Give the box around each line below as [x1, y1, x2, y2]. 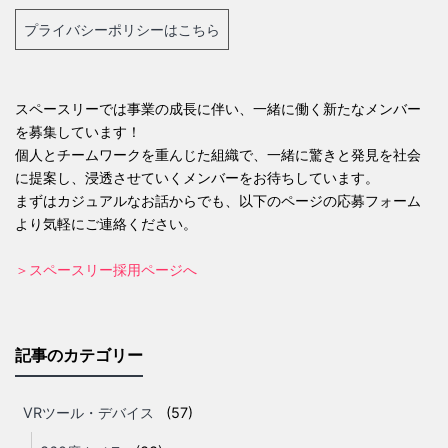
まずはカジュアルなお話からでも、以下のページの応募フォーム [15, 191, 421, 209]
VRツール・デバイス [23, 403, 154, 421]
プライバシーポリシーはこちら [24, 20, 220, 38]
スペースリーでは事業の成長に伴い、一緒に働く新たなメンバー [15, 99, 421, 117]
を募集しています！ [15, 122, 141, 140]
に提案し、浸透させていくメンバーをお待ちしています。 [15, 168, 379, 186]
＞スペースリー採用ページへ [15, 260, 197, 278]
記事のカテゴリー [15, 344, 143, 365]
